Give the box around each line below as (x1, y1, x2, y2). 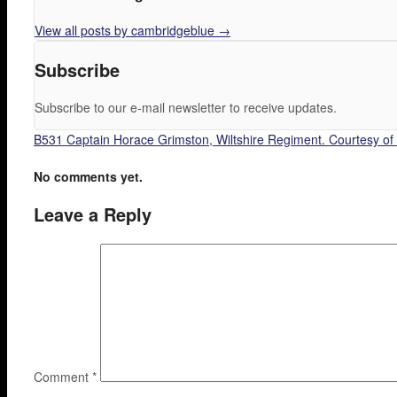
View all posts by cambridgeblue (35, 20, 218, 39)
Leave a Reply (34, 201, 152, 228)
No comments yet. (34, 167, 143, 185)
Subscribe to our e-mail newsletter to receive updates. (35, 97, 337, 116)
